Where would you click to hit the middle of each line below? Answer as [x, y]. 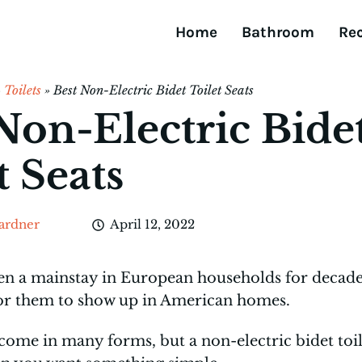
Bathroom [278, 32]
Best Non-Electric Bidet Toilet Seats [154, 90]
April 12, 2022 [153, 224]
